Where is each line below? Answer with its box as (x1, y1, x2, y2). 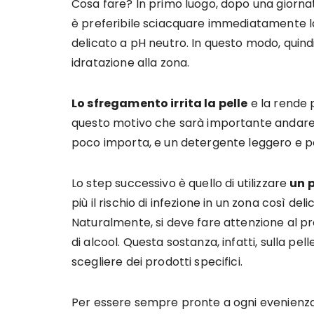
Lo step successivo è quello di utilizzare (71, 175, 290, 191)
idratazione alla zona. (71, 55, 190, 71)
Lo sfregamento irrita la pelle (71, 95, 248, 111)
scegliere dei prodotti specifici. (71, 254, 243, 270)
